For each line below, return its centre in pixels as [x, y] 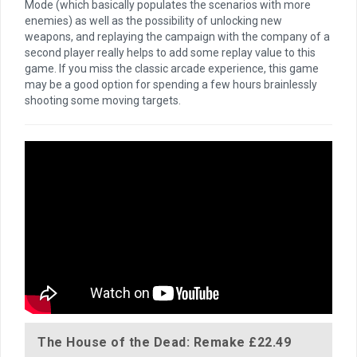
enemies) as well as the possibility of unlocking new [153, 21]
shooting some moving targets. [103, 101]
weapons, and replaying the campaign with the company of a [177, 37]
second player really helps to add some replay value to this [170, 53]
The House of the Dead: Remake [143, 342]
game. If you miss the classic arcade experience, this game [172, 69]
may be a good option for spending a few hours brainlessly [171, 85]
